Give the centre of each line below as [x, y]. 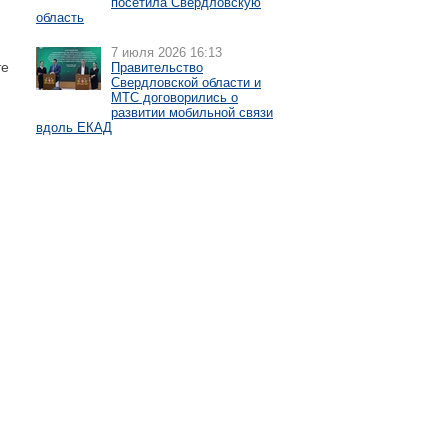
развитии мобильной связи [192, 112]
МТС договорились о [174, 97]
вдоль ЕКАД [74, 127]
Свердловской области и [186, 82]
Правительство [157, 67]
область [60, 17]
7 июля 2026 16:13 [166, 52]
